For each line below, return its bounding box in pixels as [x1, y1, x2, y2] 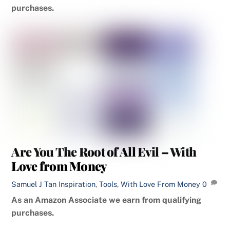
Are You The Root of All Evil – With [11, 143, 197, 160]
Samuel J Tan [11, 179, 57, 188]
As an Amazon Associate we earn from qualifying [11, 195, 202, 205]
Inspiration [59, 179, 96, 188]
